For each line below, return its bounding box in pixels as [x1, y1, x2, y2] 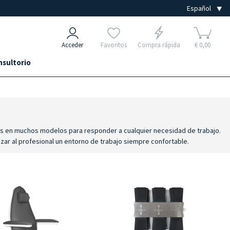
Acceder [62, 41, 83, 49]
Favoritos [100, 41, 127, 49]
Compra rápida [137, 41, 180, 49]
